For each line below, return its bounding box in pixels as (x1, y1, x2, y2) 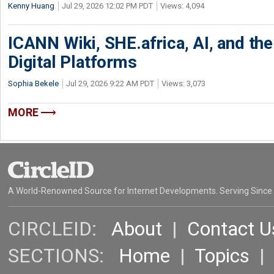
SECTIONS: (8, 245, 119, 268)
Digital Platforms (8, 52, 137, 72)
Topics (194, 245, 250, 268)
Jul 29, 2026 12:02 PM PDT (62, 1, 153, 10)
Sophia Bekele (8, 79, 59, 88)
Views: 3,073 (161, 79, 206, 88)
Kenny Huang (8, 1, 54, 10)
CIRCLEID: (8, 218, 111, 241)
